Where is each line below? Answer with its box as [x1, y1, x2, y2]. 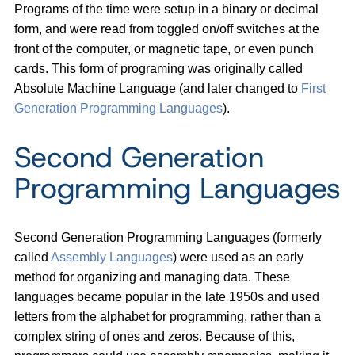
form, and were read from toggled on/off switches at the [14, 21, 319, 36]
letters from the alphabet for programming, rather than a [14, 309, 321, 323]
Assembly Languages [51, 250, 173, 264]
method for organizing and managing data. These [14, 269, 290, 284]
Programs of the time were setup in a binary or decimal [14, 2, 319, 16]
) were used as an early [173, 250, 303, 264]
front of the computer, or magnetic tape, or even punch [14, 41, 314, 55]
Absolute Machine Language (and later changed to [14, 81, 301, 95]
